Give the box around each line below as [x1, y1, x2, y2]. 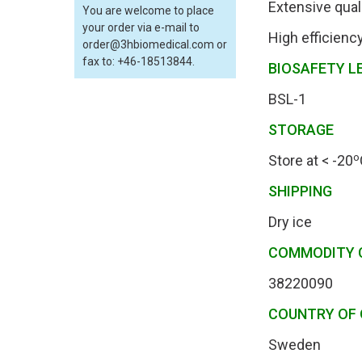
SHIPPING [268, 183, 339, 200]
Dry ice [268, 213, 312, 231]
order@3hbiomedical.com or [82, 38, 227, 52]
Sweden [268, 336, 321, 354]
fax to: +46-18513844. [82, 55, 195, 69]
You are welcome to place [82, 4, 214, 18]
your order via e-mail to [82, 21, 200, 35]
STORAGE [268, 121, 337, 139]
